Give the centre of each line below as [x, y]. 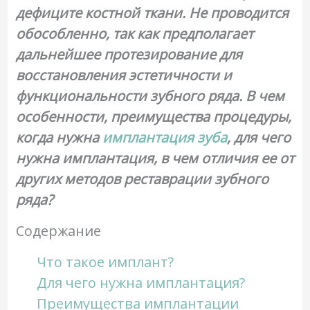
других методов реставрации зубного [142, 179]
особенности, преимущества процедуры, [153, 117]
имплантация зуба [164, 137]
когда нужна [59, 137]
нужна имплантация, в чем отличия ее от [155, 158]
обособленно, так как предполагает [134, 34]
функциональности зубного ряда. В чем [150, 96]
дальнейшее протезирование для [129, 54]
